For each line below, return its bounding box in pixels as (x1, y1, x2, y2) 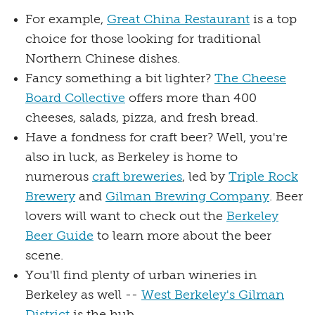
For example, (25, 13, 107, 26)
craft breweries (92, 170, 182, 184)
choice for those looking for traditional (25, 32, 261, 46)
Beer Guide (25, 229, 94, 243)
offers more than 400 (125, 91, 257, 105)
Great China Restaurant (107, 13, 250, 26)
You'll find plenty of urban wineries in (25, 269, 257, 282)
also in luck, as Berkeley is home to (25, 150, 238, 164)
